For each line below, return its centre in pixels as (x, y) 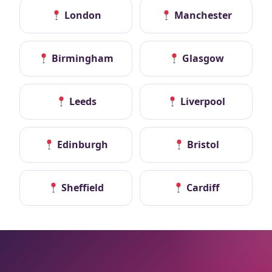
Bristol (202, 145)
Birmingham (82, 59)
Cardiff (202, 188)
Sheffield (82, 188)
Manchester (202, 15)
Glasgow (202, 59)
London (81, 15)
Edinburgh (82, 145)
